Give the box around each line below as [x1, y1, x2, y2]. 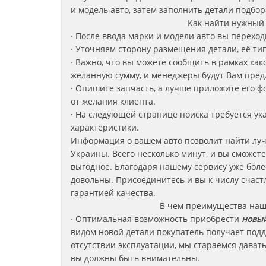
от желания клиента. [71, 96, 156, 107]
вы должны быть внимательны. [71, 252, 200, 264]
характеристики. [71, 122, 139, 133]
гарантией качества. [71, 187, 156, 198]
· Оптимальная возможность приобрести [71, 213, 239, 224]
